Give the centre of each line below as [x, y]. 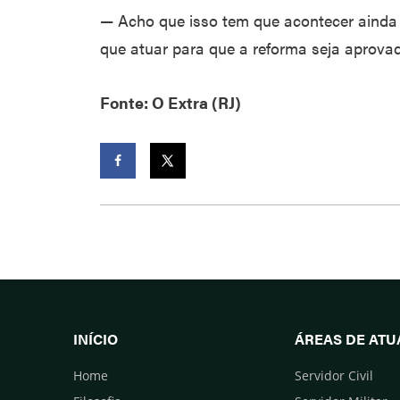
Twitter [179, 196]
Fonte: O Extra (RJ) [171, 102]
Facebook [137, 196]
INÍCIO [96, 339]
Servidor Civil [334, 375]
